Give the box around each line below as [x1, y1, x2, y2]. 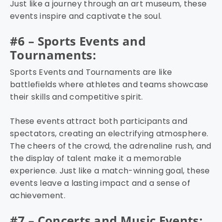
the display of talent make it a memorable [10, 153, 182, 165]
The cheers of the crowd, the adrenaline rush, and [10, 140, 212, 152]
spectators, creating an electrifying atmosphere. [10, 128, 209, 140]
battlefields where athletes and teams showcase [10, 79, 209, 91]
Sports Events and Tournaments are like [10, 66, 172, 78]
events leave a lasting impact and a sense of [10, 177, 191, 189]
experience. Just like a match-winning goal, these [10, 165, 210, 177]
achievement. [10, 190, 65, 202]
